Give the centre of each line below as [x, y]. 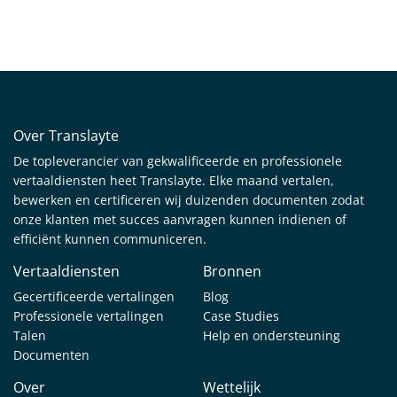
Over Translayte [66, 135]
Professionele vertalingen [89, 315]
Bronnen [232, 271]
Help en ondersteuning [272, 335]
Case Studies [241, 315]
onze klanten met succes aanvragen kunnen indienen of [180, 219]
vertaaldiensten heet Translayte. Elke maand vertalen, [174, 180]
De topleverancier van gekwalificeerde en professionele [178, 160]
